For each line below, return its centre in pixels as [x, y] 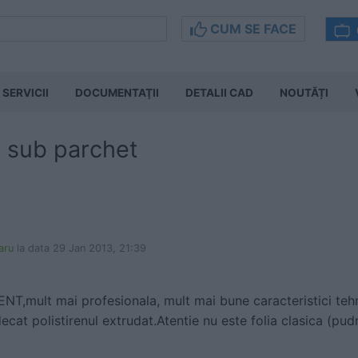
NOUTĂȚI [304, 93]
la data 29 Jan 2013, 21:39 [82, 248]
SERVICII [26, 93]
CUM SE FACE [252, 29]
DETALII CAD [219, 93]
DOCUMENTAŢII [117, 93]
